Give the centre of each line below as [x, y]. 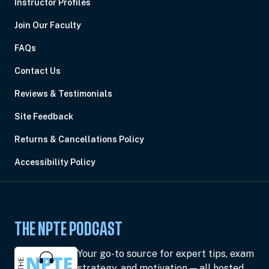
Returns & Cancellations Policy [79, 139]
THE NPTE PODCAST [68, 230]
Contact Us [38, 71]
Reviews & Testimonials [63, 94]
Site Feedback [44, 116]
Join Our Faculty [48, 25]
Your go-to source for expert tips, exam [166, 254]
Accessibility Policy [55, 162]
